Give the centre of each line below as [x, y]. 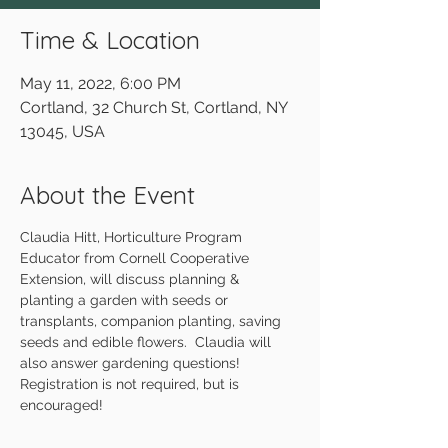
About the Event [107, 195]
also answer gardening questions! [132, 363]
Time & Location [110, 40]
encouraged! [61, 405]
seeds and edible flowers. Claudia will [147, 342]
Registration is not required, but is [131, 384]
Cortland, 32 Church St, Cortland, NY [153, 107]
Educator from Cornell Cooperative [136, 258]
